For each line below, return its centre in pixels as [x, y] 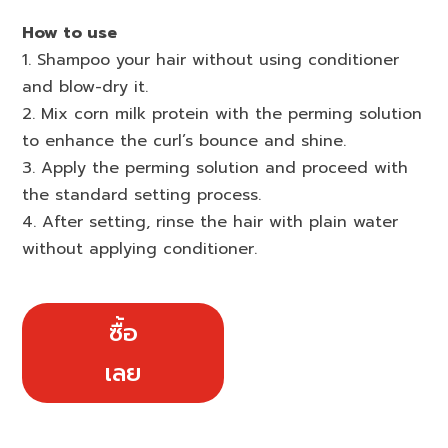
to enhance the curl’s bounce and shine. [184, 141]
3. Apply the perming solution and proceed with [215, 168]
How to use [70, 33]
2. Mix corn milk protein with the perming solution [222, 114]
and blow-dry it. [85, 87]
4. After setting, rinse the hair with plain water [210, 222]
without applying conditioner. [140, 249]
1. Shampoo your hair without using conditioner [211, 60]
